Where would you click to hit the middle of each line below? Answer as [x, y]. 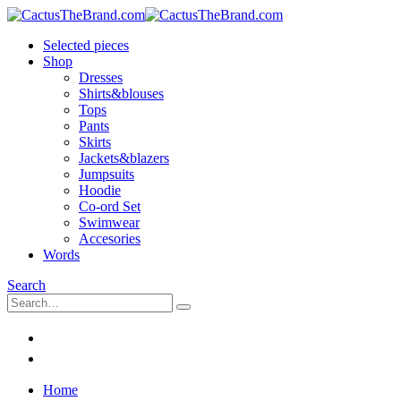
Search [26, 285]
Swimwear [109, 222]
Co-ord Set [110, 206]
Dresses [101, 77]
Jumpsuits [107, 174]
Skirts [95, 142]
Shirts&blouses [121, 94]
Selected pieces [86, 45]
